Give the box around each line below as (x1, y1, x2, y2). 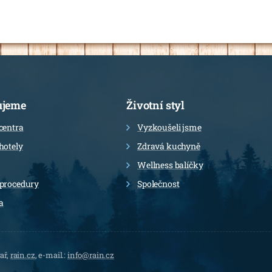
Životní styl (126, 97, 185, 112)
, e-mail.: (35, 249, 67, 260)
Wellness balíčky (137, 158, 203, 171)
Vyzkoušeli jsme (137, 121, 202, 133)
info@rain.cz (67, 249, 114, 260)
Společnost (137, 177, 180, 189)
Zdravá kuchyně (137, 140, 200, 152)
